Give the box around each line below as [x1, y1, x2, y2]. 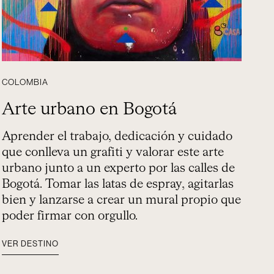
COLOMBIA [2, 78, 49, 87]
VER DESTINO [2, 240, 59, 248]
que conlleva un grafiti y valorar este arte [2, 146, 224, 158]
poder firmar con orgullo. [2, 210, 138, 222]
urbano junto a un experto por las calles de [2, 162, 235, 174]
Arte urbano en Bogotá [2, 101, 177, 118]
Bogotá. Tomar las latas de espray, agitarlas [2, 178, 234, 190]
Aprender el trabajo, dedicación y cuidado [2, 130, 233, 143]
